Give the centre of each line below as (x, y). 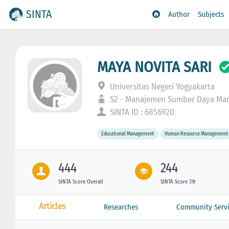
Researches (121, 207)
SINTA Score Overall (81, 181)
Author (179, 15)
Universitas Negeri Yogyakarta (162, 86)
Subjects (211, 15)
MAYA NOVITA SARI (155, 67)
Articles (52, 206)
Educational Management (128, 134)
